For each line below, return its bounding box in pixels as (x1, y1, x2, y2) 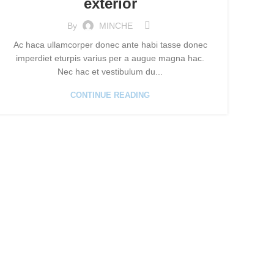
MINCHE (98, 20, 133, 31)
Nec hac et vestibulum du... (57, 67, 163, 76)
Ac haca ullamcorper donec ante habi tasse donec (13, 40, 207, 50)
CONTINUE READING (70, 91, 150, 100)
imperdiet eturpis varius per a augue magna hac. (16, 53, 204, 63)
